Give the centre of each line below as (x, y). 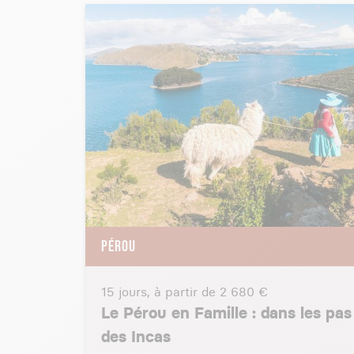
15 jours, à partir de (160, 292)
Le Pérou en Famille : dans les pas (226, 313)
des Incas (136, 337)
